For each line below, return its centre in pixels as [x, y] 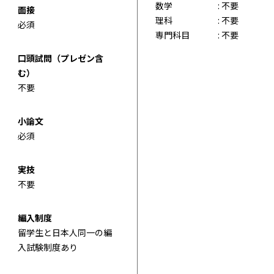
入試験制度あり [47, 247]
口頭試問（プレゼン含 [60, 58]
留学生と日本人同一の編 [65, 232]
